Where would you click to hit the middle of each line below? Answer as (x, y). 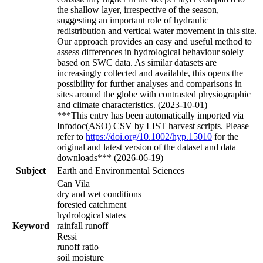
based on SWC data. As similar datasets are (137, 62)
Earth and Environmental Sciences (121, 170)
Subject (31, 170)
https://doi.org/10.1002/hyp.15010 (149, 136)
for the (225, 136)
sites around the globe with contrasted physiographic (154, 94)
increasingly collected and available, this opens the (150, 73)
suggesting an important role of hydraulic (133, 20)
